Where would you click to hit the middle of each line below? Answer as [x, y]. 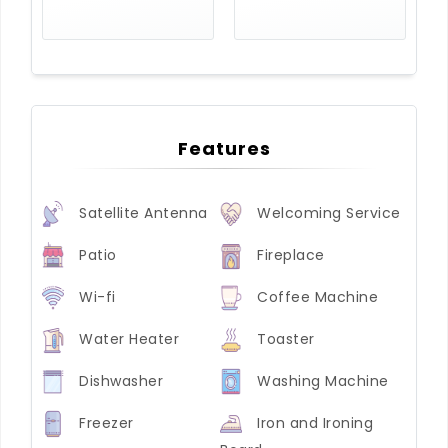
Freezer [106, 422]
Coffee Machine [317, 296]
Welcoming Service [329, 212]
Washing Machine [323, 380]
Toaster [286, 338]
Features [224, 148]
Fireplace [291, 254]
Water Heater [129, 338]
